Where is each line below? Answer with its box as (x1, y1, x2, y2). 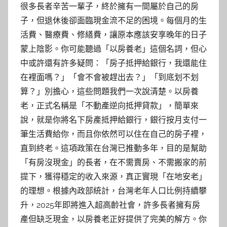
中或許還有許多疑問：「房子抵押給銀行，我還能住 (20, 58, 207, 68)
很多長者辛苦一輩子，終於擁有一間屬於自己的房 (20, 2, 199, 12)
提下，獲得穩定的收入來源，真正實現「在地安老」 (20, 172, 207, 182)
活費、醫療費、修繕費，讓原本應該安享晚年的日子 (20, 30, 207, 40)
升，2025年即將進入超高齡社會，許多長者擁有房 (20, 200, 200, 210)
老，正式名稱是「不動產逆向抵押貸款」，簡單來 (20, 101, 199, 111)
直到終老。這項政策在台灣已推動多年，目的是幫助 (20, 143, 207, 154)
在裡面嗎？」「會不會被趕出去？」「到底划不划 (20, 72, 199, 83)
